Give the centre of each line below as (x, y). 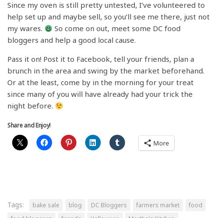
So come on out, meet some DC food (117, 28)
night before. (31, 106)
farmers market (158, 205)
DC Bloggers (109, 205)
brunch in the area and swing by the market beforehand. (106, 71)
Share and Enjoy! (29, 126)
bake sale (46, 205)
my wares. (26, 28)
